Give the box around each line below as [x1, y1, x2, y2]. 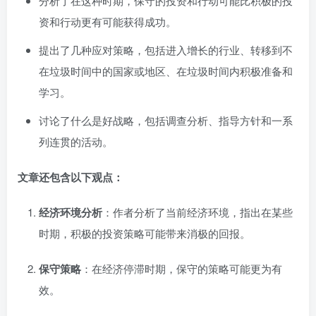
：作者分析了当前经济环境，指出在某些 [102, 205, 293, 219]
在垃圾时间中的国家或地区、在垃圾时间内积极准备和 [39, 63, 293, 78]
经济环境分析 [39, 205, 102, 220]
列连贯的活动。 [39, 134, 113, 149]
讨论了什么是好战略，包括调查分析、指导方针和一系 [39, 113, 293, 128]
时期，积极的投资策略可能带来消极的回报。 [39, 226, 250, 241]
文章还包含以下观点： [18, 169, 123, 185]
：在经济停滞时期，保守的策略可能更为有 [81, 261, 282, 276]
